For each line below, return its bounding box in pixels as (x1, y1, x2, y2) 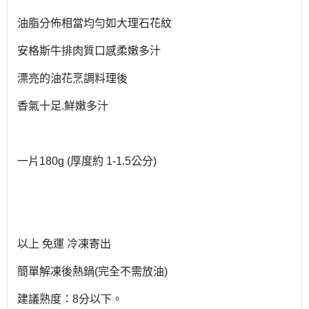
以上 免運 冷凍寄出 (17, 238, 111, 250)
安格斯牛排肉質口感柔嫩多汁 (17, 45, 161, 57)
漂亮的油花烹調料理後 (17, 72, 128, 85)
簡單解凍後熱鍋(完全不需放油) (17, 266, 168, 278)
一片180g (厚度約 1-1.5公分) (17, 155, 157, 168)
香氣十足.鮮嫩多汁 (17, 100, 108, 112)
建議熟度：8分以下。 (17, 293, 123, 306)
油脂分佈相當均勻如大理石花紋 (17, 17, 172, 30)
